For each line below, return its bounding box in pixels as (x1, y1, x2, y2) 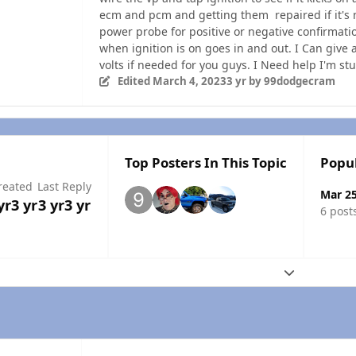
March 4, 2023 (152, 73, 226, 88)
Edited (117, 73, 153, 88)
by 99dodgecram (246, 73, 335, 88)
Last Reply (37, 178, 91, 194)
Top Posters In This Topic (125, 153, 287, 172)
